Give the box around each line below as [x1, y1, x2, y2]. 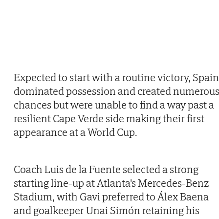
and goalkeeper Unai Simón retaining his [14, 203, 199, 218]
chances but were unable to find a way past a [14, 98, 214, 112]
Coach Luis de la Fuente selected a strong [14, 162, 198, 176]
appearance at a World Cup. [14, 125, 137, 139]
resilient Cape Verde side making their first [14, 111, 204, 126]
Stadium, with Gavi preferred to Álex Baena [14, 190, 209, 204]
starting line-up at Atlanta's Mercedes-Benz [14, 176, 209, 190]
